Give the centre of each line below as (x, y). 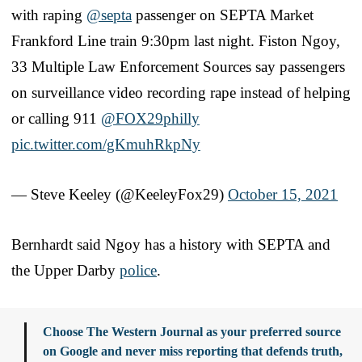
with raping (49, 15)
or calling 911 (56, 118)
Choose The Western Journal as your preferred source (192, 331)
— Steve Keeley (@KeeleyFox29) (120, 194)
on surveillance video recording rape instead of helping (181, 92)
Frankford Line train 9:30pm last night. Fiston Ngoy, (176, 40)
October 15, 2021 (283, 194)
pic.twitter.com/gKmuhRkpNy (106, 144)
